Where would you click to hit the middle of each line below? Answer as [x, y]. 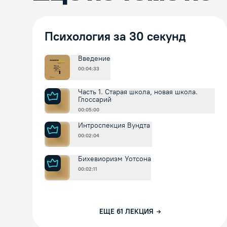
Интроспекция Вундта [115, 126]
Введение [94, 59]
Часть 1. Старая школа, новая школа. [138, 92]
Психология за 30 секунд [115, 36]
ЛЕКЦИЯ [139, 212]
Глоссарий [95, 100]
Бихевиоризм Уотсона [115, 159]
